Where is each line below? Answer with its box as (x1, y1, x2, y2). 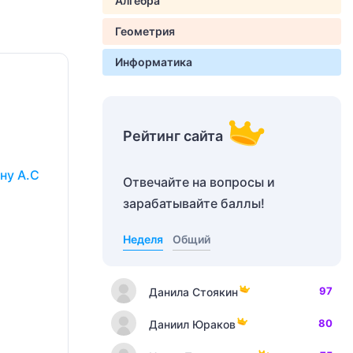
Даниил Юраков (149, 317, 236, 331)
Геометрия (115, 24, 175, 38)
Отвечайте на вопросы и (123, 174, 275, 190)
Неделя (123, 232, 163, 246)
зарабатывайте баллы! (123, 195, 265, 211)
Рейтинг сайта (123, 128, 223, 144)
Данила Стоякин (149, 284, 238, 299)
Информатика (115, 55, 192, 69)
